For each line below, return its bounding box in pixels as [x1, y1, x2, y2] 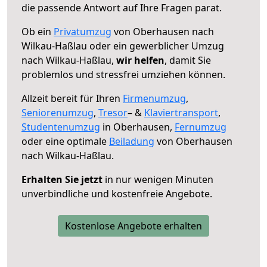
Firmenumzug [123, 91, 186, 105]
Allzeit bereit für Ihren [21, 91, 123, 105]
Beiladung [109, 134, 154, 148]
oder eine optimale [21, 134, 109, 148]
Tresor [98, 105, 128, 119]
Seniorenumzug [21, 105, 94, 119]
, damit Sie [164, 53, 211, 67]
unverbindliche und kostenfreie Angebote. [21, 187, 212, 200]
